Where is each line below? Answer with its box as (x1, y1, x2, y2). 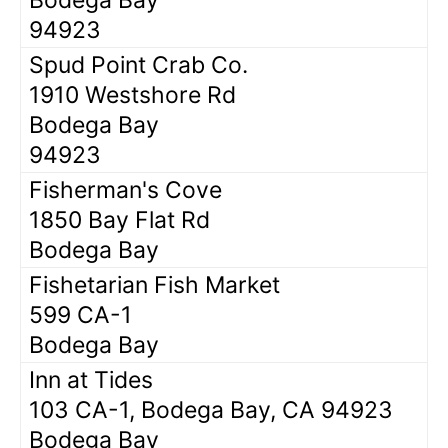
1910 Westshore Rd (29, 80, 236, 109)
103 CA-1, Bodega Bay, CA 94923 (29, 395, 393, 424)
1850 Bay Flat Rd (29, 205, 210, 234)
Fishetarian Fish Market (29, 270, 280, 299)
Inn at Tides (29, 365, 153, 394)
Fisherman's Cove (29, 175, 222, 204)
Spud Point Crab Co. (29, 50, 248, 79)
